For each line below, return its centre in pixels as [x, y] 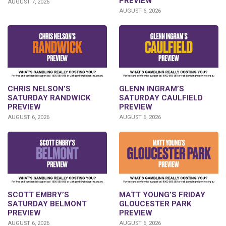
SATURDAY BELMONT [47, 204]
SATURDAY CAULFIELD [161, 98]
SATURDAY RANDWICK [49, 98]
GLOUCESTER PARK [155, 204]
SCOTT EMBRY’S [38, 195]
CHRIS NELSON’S [39, 89]
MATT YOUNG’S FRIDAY [162, 195]
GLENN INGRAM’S [152, 89]
